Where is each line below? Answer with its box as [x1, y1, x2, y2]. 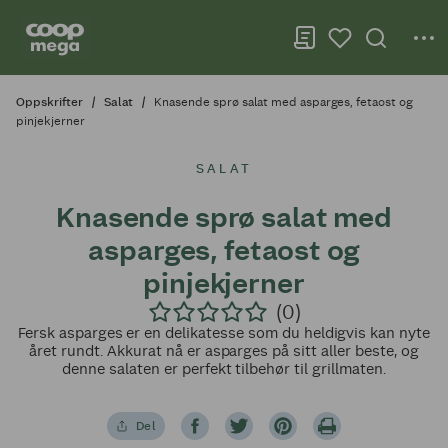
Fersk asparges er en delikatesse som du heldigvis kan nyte [17, 323, 431, 342]
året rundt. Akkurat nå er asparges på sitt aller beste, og [29, 341, 419, 360]
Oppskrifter [16, 95, 83, 109]
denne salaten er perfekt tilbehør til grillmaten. [62, 359, 386, 378]
